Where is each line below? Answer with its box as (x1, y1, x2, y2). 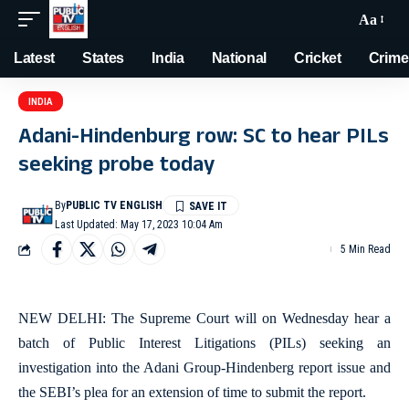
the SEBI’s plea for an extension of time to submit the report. (18, 384, 366, 400)
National (211, 50, 267, 66)
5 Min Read (341, 243, 391, 256)
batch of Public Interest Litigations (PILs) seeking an (18, 335, 391, 351)
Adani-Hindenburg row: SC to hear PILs (18, 121, 389, 157)
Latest (14, 50, 56, 66)
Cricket (294, 50, 341, 66)
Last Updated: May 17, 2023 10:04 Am (55, 218, 224, 231)
